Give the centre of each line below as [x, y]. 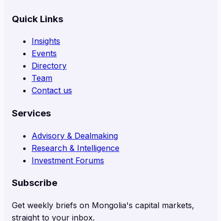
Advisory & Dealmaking [75, 135]
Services [31, 113]
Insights [46, 41]
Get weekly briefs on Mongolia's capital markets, [103, 205]
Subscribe [35, 183]
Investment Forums [68, 160]
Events [44, 54]
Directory [49, 66]
